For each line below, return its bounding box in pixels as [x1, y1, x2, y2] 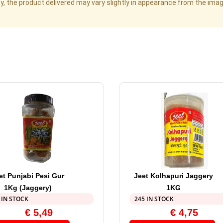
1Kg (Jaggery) [3, 184, 52, 192]
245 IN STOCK [134, 195, 174, 204]
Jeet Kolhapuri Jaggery [133, 172, 213, 180]
